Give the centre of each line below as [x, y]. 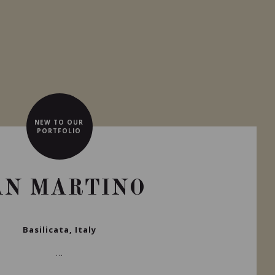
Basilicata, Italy [60, 230]
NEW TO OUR [59, 122]
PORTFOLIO [59, 131]
